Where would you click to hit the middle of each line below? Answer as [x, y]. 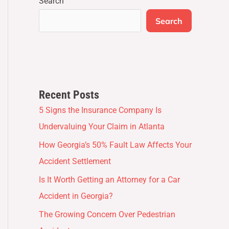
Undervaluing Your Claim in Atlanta [102, 126]
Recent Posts [69, 95]
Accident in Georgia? [76, 196]
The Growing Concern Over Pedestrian [107, 214]
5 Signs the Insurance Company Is [100, 110]
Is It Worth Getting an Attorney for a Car [109, 179]
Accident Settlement [75, 161]
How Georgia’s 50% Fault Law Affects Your [115, 145]
